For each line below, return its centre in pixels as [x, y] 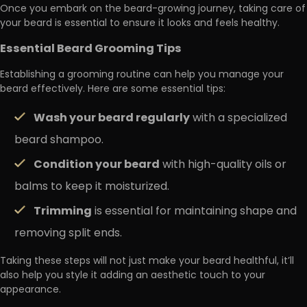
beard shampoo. [59, 141]
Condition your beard [97, 165]
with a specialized [238, 119]
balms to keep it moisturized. [92, 187]
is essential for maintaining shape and [194, 212]
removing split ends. [68, 234]
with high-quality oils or [223, 165]
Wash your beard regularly [112, 119]
